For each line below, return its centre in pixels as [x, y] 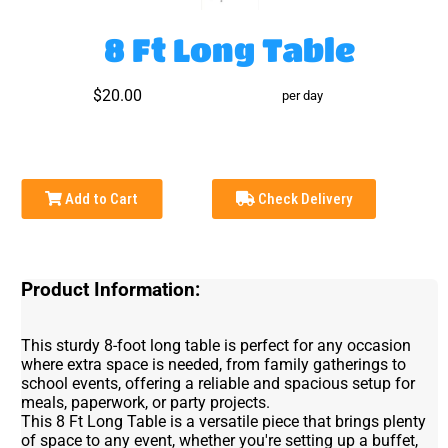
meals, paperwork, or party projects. [146, 403]
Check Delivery [304, 199]
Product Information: [111, 290]
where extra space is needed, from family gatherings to [214, 365]
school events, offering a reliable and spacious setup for [218, 384]
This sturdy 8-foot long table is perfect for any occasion [216, 346]
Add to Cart [100, 199]
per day [303, 96]
